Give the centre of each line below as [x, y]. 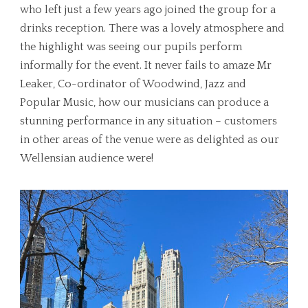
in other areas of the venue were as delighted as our [150, 139]
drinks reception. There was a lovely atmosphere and [152, 28]
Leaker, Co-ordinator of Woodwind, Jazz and [133, 84]
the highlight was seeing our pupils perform [131, 46]
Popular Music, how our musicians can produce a [144, 102]
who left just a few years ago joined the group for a [148, 9]
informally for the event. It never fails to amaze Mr [146, 65]
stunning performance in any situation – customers [148, 121]
